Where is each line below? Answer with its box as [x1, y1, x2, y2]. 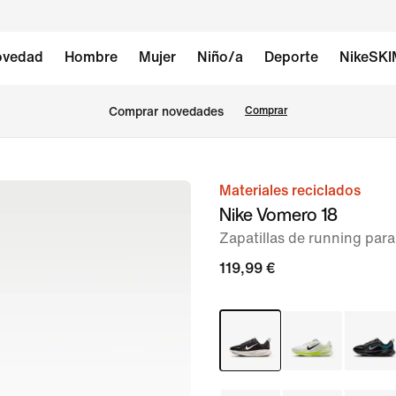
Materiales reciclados [219, 183, 361, 198]
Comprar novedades [109, 104, 224, 118]
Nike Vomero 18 [219, 202, 338, 227]
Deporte [263, 49, 318, 65]
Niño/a [196, 49, 243, 65]
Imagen [190, 185, 240, 200]
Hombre [64, 49, 118, 65]
